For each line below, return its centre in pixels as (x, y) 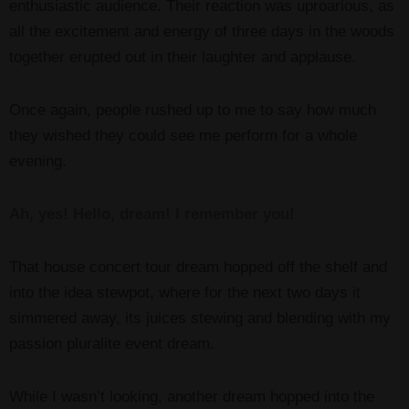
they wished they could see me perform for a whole (183, 136)
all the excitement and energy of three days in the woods (202, 32)
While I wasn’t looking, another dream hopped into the (192, 397)
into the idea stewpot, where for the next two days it (185, 293)
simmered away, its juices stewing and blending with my (200, 319)
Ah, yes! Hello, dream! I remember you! (152, 215)
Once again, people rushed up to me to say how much (193, 110)
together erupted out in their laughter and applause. (183, 58)
